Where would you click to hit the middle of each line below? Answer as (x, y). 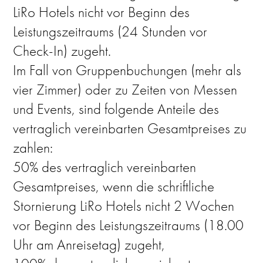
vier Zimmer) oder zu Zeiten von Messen (125, 90)
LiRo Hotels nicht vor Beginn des (102, 12)
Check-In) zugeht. (62, 51)
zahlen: (33, 148)
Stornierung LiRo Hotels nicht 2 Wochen (124, 206)
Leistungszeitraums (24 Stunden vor (110, 31)
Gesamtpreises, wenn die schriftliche (114, 186)
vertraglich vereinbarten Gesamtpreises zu (130, 128)
